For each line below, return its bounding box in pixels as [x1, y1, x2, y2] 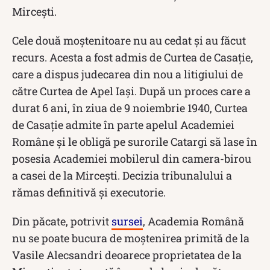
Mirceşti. [12, 4, 57, 19]
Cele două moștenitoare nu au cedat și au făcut [12, 33, 246, 48]
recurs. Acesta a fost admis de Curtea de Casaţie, [12, 49, 253, 64]
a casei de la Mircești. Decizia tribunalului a [12, 168, 232, 183]
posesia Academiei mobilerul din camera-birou [12, 151, 251, 166]
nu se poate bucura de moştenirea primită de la [12, 230, 250, 245]
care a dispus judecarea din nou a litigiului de [12, 66, 243, 81]
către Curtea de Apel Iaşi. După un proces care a [12, 83, 251, 98]
